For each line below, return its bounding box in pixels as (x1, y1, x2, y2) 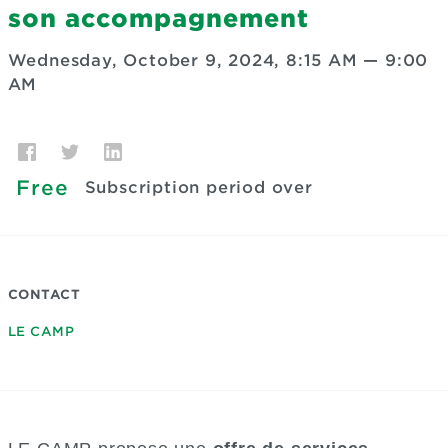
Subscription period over (84, 178, 313, 197)
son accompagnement (7, 4, 309, 33)
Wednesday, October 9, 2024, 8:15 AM (7, 51, 358, 70)
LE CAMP (7, 324, 74, 339)
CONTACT (7, 287, 80, 302)
